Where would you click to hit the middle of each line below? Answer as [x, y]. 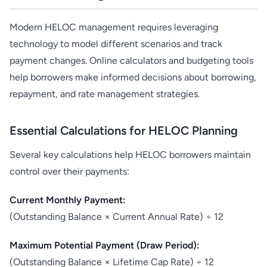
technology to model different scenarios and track [116, 44]
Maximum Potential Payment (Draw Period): [105, 245]
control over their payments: [69, 171]
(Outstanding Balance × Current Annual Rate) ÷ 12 [117, 217]
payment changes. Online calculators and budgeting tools [131, 60]
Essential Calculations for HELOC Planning [124, 131]
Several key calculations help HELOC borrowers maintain [130, 155]
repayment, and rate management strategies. [105, 94]
